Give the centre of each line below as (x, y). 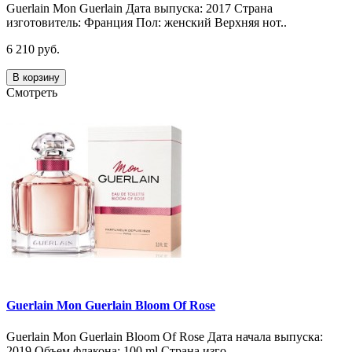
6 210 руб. (33, 49)
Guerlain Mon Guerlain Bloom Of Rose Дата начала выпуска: (165, 336)
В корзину (36, 77)
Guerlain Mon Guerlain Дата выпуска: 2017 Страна (139, 8)
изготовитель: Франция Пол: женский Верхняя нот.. (147, 22)
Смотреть (32, 92)
